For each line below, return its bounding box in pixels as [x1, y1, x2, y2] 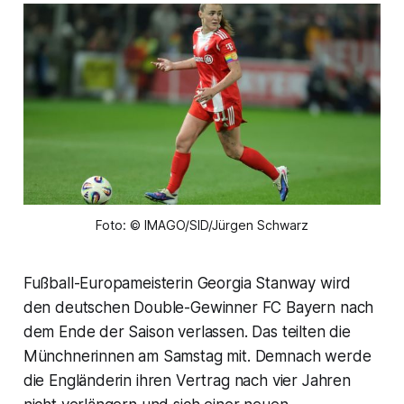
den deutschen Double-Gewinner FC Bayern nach [23, 298, 374, 317]
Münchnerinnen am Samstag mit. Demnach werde [23, 347, 372, 366]
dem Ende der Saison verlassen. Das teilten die [23, 323, 351, 342]
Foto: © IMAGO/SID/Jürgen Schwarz [96, 217, 308, 234]
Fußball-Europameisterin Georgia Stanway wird [23, 274, 352, 293]
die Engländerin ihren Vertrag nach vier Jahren [23, 372, 351, 390]
